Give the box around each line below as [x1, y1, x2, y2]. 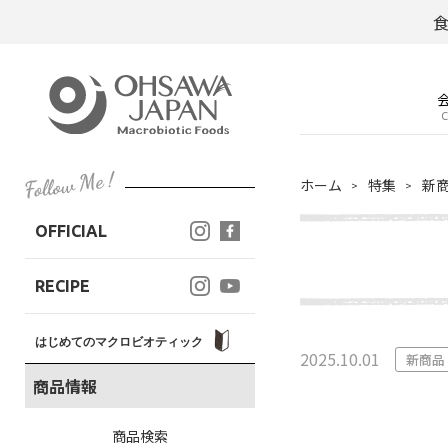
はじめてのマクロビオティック [35, 335, 206, 348]
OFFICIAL [35, 222, 107, 240]
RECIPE [35, 277, 90, 295]
